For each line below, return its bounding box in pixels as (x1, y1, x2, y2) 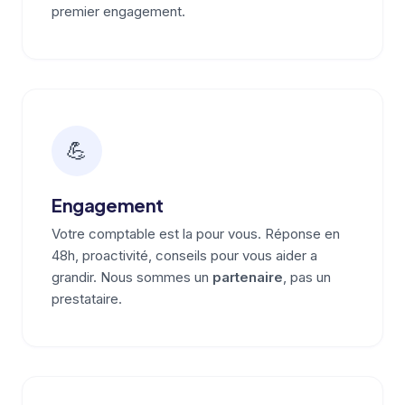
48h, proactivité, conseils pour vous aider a (52, 247, 317, 264)
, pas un (283, 268, 331, 286)
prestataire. (52, 290, 122, 307)
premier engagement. (52, 3, 185, 20)
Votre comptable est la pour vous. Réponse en (52, 225, 340, 242)
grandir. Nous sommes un (52, 268, 212, 286)
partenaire (212, 268, 283, 286)
